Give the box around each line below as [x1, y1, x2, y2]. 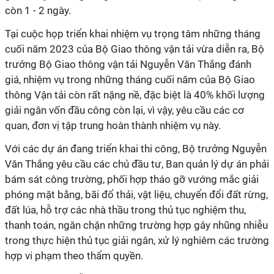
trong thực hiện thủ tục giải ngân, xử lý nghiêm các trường [5, 234, 269, 246]
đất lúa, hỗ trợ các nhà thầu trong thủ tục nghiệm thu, [5, 204, 246, 216]
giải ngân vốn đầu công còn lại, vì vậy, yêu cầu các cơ [5, 104, 244, 116]
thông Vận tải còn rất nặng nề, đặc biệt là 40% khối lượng [5, 89, 265, 101]
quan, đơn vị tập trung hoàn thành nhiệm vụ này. [5, 119, 221, 131]
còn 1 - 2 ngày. [5, 4, 71, 17]
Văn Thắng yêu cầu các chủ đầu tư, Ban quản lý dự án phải [5, 158, 269, 170]
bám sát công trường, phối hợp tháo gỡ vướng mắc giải [5, 173, 259, 185]
